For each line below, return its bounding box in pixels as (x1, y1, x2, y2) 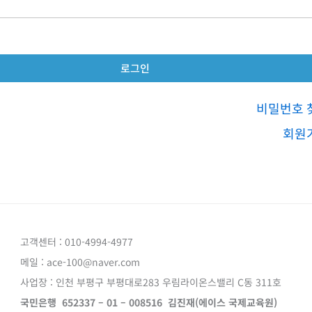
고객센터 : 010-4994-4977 (20, 234, 133, 249)
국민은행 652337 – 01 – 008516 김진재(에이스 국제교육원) (20, 295, 283, 309)
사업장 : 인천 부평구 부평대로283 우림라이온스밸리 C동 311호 (20, 274, 281, 289)
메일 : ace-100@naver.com (20, 254, 140, 269)
